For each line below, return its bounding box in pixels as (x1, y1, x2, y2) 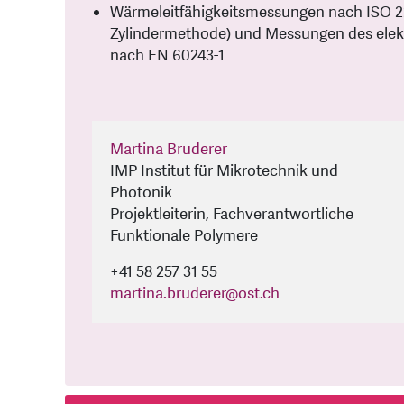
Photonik (110, 182, 172, 204)
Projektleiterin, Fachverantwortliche (110, 204, 353, 225)
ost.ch (238, 283, 280, 305)
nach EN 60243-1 (110, 45, 225, 67)
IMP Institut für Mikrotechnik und (110, 161, 338, 182)
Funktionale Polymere (110, 225, 258, 247)
